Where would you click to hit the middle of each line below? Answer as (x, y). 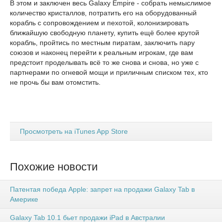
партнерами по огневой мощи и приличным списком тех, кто (109, 72)
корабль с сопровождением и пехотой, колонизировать (99, 23)
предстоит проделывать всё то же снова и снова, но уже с (104, 62)
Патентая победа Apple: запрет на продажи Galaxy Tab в (102, 190)
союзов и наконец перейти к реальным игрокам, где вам (102, 53)
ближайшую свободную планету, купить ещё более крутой (105, 33)
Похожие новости (54, 167)
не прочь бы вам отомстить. (55, 82)
